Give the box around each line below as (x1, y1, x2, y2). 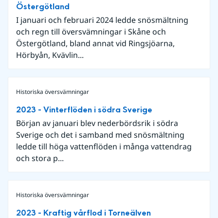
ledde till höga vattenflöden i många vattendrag (16, 141, 192, 152)
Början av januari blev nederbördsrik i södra (16, 117, 178, 128)
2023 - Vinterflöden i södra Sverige (16, 104, 152, 115)
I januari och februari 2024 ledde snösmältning (16, 14, 188, 25)
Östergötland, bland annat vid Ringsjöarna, (16, 37, 175, 49)
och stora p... (16, 152, 64, 163)
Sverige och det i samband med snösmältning (16, 129, 184, 140)
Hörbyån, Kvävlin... (16, 49, 84, 60)
